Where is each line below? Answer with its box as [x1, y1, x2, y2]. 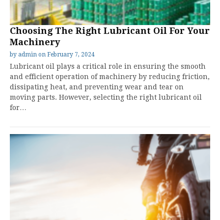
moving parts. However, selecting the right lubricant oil [10, 93, 202, 101]
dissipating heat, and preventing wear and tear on [10, 83, 184, 91]
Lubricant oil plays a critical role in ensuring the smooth [10, 62, 206, 70]
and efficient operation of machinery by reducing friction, [10, 73, 210, 81]
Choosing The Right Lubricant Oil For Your [10, 26, 210, 36]
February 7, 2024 [47, 51, 95, 58]
